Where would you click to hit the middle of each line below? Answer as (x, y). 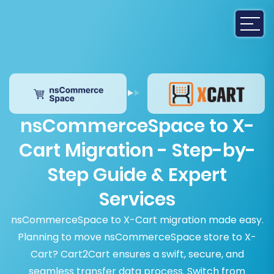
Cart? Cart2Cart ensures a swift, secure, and (137, 254)
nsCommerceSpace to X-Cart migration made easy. (137, 220)
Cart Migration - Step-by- (137, 151)
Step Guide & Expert (137, 175)
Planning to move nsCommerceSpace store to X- (137, 237)
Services (137, 200)
